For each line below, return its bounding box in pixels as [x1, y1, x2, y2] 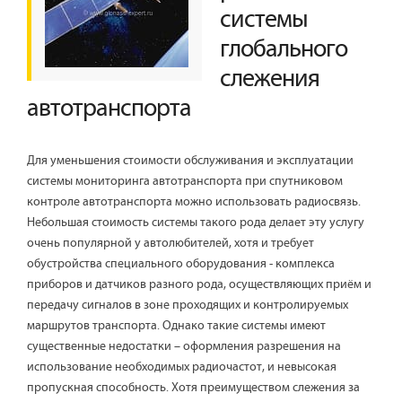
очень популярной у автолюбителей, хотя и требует [27, 236, 314, 251]
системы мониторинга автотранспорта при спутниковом [27, 174, 343, 189]
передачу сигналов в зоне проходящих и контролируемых [27, 298, 351, 313]
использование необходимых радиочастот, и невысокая [27, 360, 336, 375]
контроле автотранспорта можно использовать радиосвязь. [27, 195, 361, 210]
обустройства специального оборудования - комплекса [27, 257, 335, 272]
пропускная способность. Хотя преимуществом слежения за [27, 380, 360, 396]
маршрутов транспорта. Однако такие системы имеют [27, 319, 326, 334]
